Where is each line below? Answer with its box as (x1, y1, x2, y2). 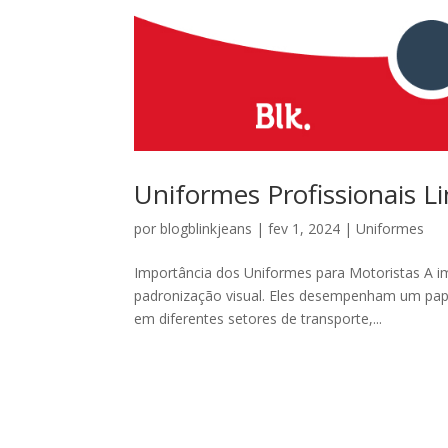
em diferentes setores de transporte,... (134, 308, 383, 328)
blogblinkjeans (160, 218, 253, 238)
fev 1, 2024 (268, 218, 341, 238)
